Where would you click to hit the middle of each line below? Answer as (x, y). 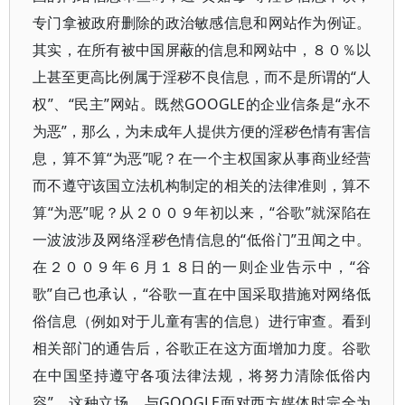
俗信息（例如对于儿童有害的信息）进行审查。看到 (202, 321)
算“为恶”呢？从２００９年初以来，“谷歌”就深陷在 (202, 212)
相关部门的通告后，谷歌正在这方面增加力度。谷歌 (202, 348)
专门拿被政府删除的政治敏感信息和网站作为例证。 (202, 23)
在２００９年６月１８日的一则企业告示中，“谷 (202, 267)
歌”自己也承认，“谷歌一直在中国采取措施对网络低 (202, 294)
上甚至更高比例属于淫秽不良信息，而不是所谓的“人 (202, 77)
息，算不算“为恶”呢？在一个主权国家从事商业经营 (202, 158)
